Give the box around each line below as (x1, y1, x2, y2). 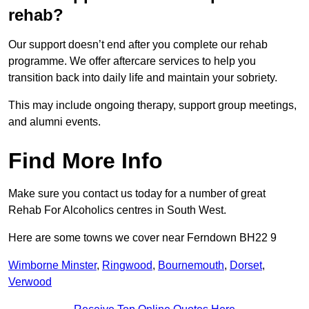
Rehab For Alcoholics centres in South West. (8, 204, 226, 217)
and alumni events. (8, 116, 101, 128)
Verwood (8, 276, 52, 288)
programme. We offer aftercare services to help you (8, 55, 256, 68)
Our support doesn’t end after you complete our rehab (8, 39, 268, 51)
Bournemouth (158, 259, 224, 272)
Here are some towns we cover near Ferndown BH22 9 (8, 232, 277, 244)
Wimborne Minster (8, 259, 97, 272)
